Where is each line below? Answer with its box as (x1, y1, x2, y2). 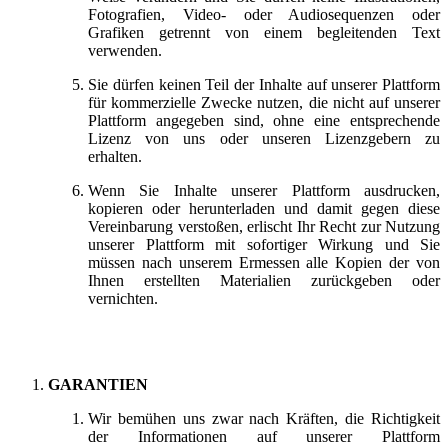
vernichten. (88, 289, 158, 307)
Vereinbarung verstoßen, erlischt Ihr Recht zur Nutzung (88, 217, 440, 235)
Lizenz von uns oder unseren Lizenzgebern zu (88, 129, 440, 147)
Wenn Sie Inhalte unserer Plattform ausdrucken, (88, 181, 440, 199)
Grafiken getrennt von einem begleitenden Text (88, 23, 440, 41)
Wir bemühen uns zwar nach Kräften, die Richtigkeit (88, 409, 440, 427)
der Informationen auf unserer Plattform (88, 427, 440, 445)
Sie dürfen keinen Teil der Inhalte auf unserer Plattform (88, 75, 440, 93)
